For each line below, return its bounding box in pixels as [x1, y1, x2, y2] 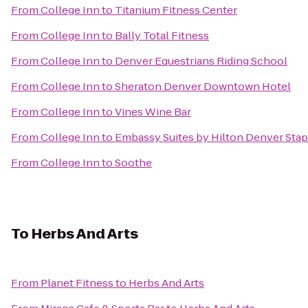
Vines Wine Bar [115, 104, 191, 119]
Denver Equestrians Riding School [115, 54, 287, 68]
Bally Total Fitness [115, 28, 209, 43]
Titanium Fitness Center [115, 3, 237, 17]
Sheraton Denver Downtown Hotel [115, 79, 291, 93]
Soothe [115, 155, 152, 170]
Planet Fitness [41, 276, 113, 290]
